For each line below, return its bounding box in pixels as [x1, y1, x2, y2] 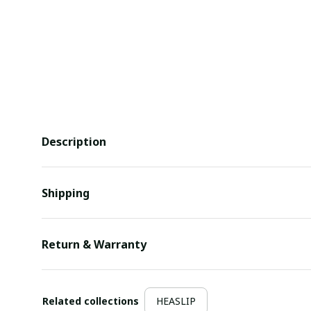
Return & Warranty [42, 236, 146, 252]
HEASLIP [156, 294, 196, 308]
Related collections [42, 294, 139, 308]
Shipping [42, 185, 90, 201]
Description [42, 133, 106, 149]
